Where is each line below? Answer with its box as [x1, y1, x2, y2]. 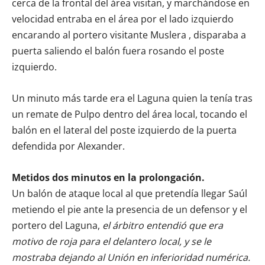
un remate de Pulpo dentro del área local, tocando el [12, 107, 247, 121]
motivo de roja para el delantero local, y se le [12, 234, 211, 248]
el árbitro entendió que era [102, 218, 223, 232]
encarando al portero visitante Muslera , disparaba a [12, 28, 246, 41]
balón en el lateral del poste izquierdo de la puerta [12, 123, 237, 137]
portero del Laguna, [12, 218, 102, 232]
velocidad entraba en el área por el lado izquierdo [12, 12, 234, 25]
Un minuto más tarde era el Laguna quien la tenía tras [12, 91, 253, 105]
